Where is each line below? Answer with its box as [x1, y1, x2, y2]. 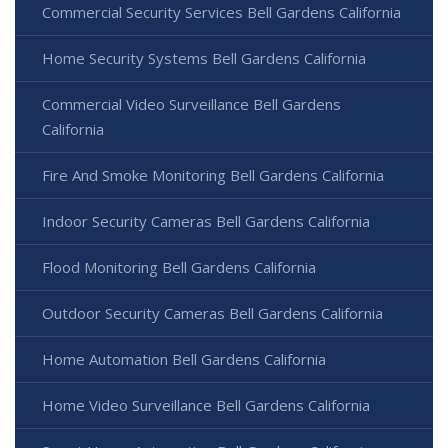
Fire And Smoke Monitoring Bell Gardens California [42, 165, 384, 186]
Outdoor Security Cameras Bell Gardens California [42, 303, 383, 324]
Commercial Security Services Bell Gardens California [42, 2, 401, 23]
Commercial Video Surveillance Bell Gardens [42, 94, 341, 115]
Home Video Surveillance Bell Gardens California [42, 395, 370, 416]
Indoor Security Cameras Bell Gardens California [42, 211, 370, 232]
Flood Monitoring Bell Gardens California [42, 257, 316, 278]
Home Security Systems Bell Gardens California [42, 48, 366, 69]
